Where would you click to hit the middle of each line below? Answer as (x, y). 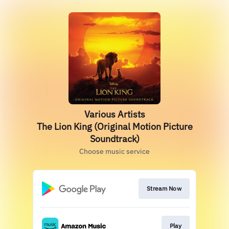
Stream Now (164, 188)
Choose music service (114, 151)
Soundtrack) (114, 139)
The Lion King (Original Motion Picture (114, 127)
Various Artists (114, 114)
